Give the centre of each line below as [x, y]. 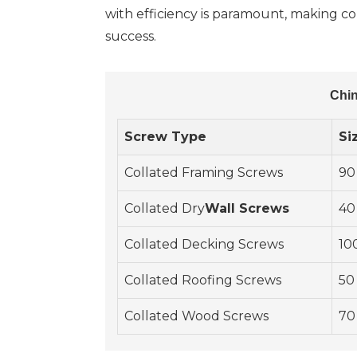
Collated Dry [165, 209]
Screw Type [165, 137]
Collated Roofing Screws [203, 280]
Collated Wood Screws [196, 316]
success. [131, 37]
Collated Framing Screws [204, 173]
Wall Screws [247, 209]
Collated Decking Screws [204, 245]
